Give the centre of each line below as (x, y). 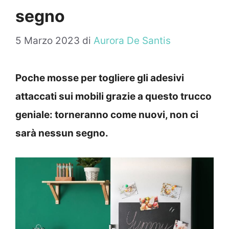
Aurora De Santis (132, 41)
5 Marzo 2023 (48, 41)
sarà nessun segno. (62, 133)
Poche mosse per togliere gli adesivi (100, 78)
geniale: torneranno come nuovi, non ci (107, 115)
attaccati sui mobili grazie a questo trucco (113, 97)
